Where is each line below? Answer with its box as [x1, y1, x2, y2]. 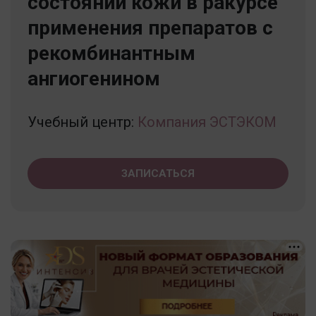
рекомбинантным [28, 41, 195, 65]
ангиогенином [28, 66, 160, 90]
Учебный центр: [28, 113, 138, 130]
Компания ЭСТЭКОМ [138, 113, 276, 130]
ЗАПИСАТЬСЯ [121, 166, 195, 180]
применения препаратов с [28, 16, 273, 39]
